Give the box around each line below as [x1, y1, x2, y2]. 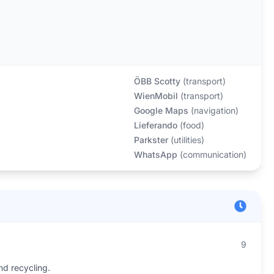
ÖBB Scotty [133, 76, 180, 86]
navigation [193, 105, 235, 116]
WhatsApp [133, 149, 177, 160]
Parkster [133, 135, 168, 145]
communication [182, 149, 243, 160]
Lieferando [133, 120, 177, 130]
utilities [173, 135, 201, 145]
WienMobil [133, 91, 178, 101]
